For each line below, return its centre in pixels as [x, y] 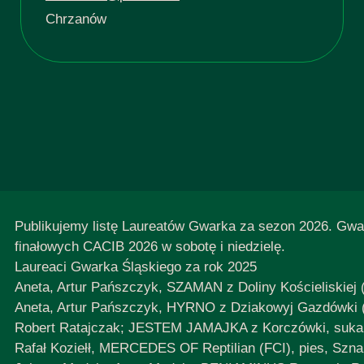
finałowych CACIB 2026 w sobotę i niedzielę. [149, 247]
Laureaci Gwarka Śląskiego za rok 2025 [135, 267]
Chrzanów [76, 19]
